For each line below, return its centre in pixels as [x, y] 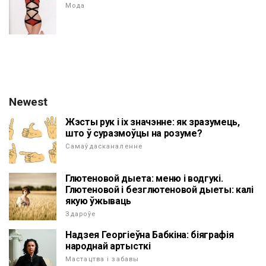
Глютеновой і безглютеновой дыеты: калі [159, 190]
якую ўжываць [99, 201]
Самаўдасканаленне [104, 147]
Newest [28, 102]
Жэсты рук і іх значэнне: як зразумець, [153, 122]
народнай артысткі [108, 246]
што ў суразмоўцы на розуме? [134, 134]
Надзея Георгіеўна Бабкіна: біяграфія [150, 235]
